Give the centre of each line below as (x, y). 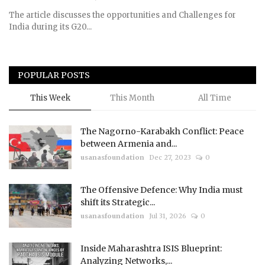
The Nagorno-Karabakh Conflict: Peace (162, 132)
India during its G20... (50, 27)
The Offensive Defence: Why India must (161, 190)
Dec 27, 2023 (170, 158)
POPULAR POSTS (54, 75)
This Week (50, 98)
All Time (214, 98)
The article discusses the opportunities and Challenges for (122, 15)
